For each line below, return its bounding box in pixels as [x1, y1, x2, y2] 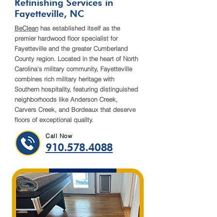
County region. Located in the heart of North [15, 55, 138, 62]
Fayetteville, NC [15, 8, 84, 19]
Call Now [46, 132, 73, 139]
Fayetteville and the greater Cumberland [15, 45, 128, 52]
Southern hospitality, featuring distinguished [15, 85, 138, 93]
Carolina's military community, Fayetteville [15, 65, 132, 73]
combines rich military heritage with [15, 75, 114, 83]
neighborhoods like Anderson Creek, [15, 95, 118, 103]
